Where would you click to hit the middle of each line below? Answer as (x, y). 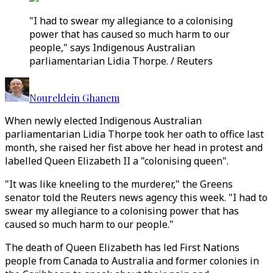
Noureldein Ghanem (74, 98)
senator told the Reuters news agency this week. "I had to (136, 197)
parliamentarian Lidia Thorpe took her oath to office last (134, 134)
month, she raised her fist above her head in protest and (134, 147)
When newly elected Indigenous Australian (103, 121)
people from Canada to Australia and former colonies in (132, 261)
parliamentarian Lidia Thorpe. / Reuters (121, 61)
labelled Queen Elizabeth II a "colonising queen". (117, 161)
